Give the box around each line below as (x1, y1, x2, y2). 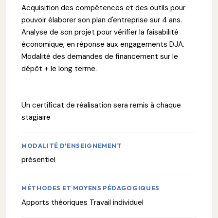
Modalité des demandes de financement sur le (21, 51, 178, 61)
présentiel (21, 155, 55, 165)
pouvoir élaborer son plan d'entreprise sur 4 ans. (21, 15, 182, 25)
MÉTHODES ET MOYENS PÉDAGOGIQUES (21, 184, 160, 192)
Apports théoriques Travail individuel (21, 197, 144, 207)
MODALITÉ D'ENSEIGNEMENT (21, 142, 122, 150)
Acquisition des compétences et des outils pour (21, 2, 185, 13)
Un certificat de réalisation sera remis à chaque (21, 100, 181, 110)
